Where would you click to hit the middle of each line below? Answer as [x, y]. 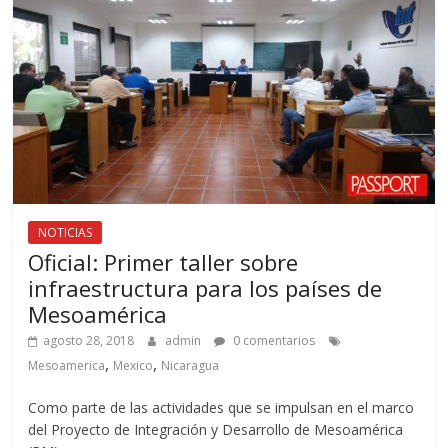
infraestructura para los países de [205, 287]
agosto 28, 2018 [89, 340]
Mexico [133, 365]
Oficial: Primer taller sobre [163, 261]
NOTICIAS [65, 232]
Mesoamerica [67, 365]
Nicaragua [190, 365]
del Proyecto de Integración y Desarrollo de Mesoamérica [216, 429]
